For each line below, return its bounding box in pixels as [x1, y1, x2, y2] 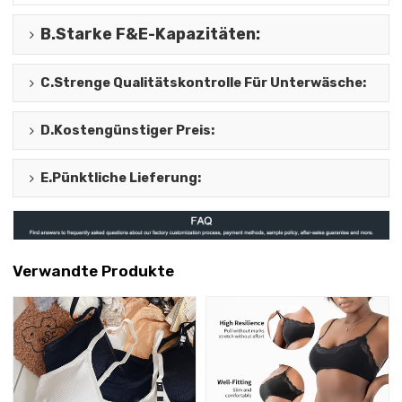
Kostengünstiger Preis [54, 122, 212, 139]
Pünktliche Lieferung [52, 170, 198, 187]
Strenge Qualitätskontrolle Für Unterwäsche [54, 74, 363, 92]
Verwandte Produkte [13, 261, 175, 280]
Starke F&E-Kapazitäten [56, 24, 257, 44]
